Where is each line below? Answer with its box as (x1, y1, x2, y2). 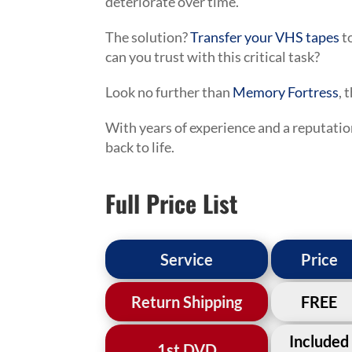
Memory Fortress (233, 83, 339, 101)
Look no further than (105, 83, 233, 101)
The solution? (105, 28, 191, 46)
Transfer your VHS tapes (190, 28, 340, 46)
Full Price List (105, 185, 239, 221)
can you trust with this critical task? (105, 48, 321, 65)
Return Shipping (131, 291, 242, 311)
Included (289, 331, 350, 350)
